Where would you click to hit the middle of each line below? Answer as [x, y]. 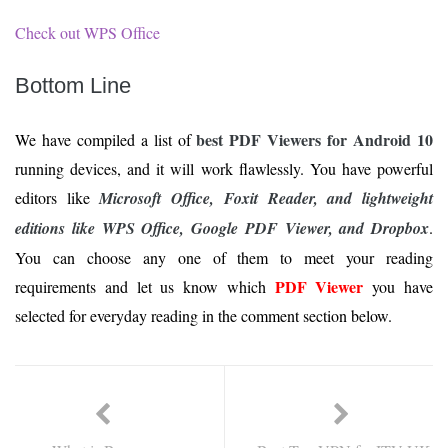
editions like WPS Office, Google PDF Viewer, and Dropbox [222, 228]
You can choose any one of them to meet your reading [224, 258]
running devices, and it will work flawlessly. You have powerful [224, 169]
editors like [57, 198]
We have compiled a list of [106, 140]
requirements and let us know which [145, 287]
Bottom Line [73, 86]
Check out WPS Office [87, 33]
